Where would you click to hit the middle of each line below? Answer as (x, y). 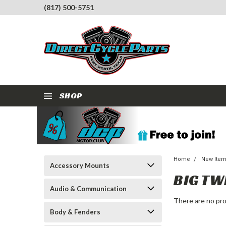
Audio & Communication (88, 189)
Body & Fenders (75, 212)
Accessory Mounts (80, 165)
